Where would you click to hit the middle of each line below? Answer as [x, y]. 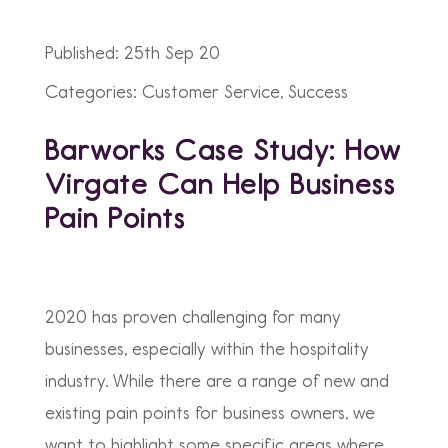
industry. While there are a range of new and [216, 381]
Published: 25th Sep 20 [132, 53]
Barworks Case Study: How [223, 150]
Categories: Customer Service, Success [196, 92]
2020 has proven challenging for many [192, 317]
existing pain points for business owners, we [209, 413]
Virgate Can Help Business [220, 184]
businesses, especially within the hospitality [206, 349]
